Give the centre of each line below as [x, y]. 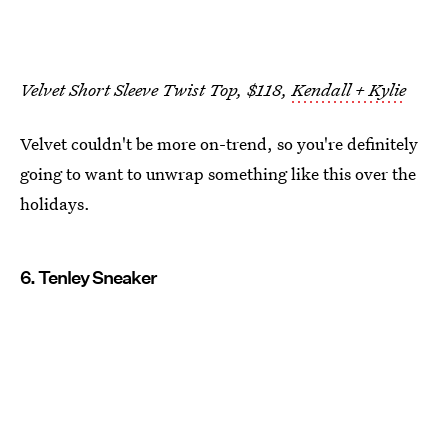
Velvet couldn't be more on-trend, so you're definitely [219, 143]
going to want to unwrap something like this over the [218, 173]
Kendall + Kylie [349, 89]
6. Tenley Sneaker [88, 277]
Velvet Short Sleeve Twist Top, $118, [156, 89]
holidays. [55, 203]
